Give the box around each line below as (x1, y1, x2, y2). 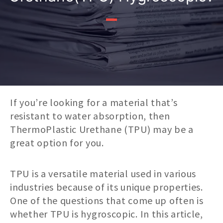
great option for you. (10, 136, 104, 149)
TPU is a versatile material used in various (10, 167, 197, 180)
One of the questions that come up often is (10, 194, 204, 207)
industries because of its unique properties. (10, 181, 203, 194)
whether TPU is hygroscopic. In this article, (10, 208, 203, 221)
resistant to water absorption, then (10, 110, 170, 122)
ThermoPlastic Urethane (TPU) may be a (10, 123, 194, 136)
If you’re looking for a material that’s (10, 96, 178, 109)
